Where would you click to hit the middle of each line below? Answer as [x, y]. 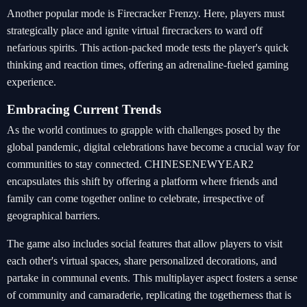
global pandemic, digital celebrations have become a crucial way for [153, 147]
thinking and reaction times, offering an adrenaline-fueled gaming [148, 65]
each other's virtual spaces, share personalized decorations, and [142, 261]
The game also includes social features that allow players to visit [145, 244]
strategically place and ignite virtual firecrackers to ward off [135, 30]
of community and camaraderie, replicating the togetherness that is [149, 295]
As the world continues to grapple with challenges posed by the [144, 130]
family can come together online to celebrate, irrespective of [135, 198]
